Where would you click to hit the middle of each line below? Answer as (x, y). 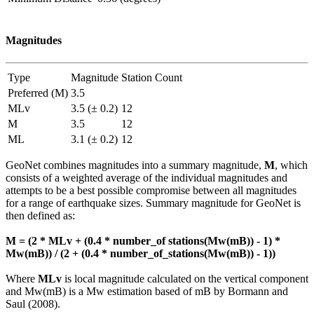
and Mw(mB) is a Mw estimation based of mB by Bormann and (147, 291)
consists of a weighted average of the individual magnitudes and (146, 177)
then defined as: (40, 215)
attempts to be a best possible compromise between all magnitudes (151, 190)
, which (291, 165)
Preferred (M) (38, 93)
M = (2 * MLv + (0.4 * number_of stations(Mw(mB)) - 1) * (143, 240)
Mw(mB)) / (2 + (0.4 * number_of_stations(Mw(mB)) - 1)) (141, 253)
